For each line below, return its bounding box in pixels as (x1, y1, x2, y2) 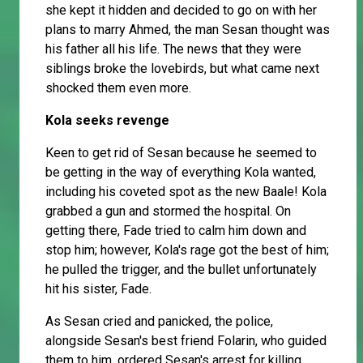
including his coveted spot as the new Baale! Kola (45, 184, 327, 200)
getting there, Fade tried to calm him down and (45, 223, 306, 239)
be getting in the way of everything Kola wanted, (45, 164, 316, 181)
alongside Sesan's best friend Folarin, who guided (45, 333, 327, 349)
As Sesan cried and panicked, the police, (45, 314, 273, 330)
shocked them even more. (45, 80, 191, 96)
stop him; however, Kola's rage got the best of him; (45, 242, 329, 258)
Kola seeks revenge (45, 113, 173, 129)
